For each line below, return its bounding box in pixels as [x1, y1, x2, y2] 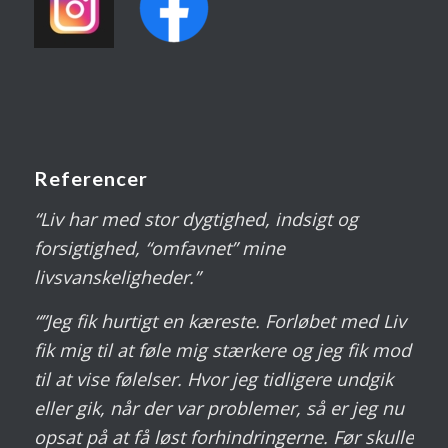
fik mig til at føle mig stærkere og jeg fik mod [33, 338, 411, 363]
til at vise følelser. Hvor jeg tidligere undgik [33, 367, 393, 392]
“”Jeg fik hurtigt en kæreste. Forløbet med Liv [33, 309, 406, 334]
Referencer [33, 166, 148, 191]
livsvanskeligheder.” [33, 264, 200, 289]
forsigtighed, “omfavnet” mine [33, 235, 285, 260]
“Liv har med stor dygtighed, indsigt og [33, 206, 358, 231]
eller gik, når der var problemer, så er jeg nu [33, 396, 404, 421]
